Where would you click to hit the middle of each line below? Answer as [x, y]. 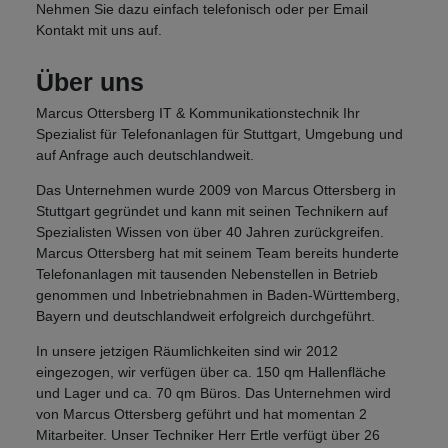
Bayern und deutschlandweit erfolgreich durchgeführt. [205, 316]
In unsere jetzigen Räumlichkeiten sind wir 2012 [187, 351]
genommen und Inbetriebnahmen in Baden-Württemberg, [218, 295]
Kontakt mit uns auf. [99, 30]
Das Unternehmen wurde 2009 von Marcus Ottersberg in [216, 190]
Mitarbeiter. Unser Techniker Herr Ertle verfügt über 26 [208, 435]
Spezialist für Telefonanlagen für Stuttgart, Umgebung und [219, 134]
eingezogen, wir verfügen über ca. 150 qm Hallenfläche [211, 372]
